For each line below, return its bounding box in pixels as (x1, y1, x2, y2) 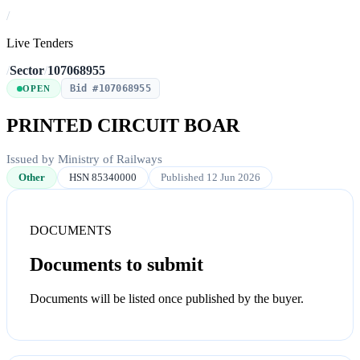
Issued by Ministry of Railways (6, 153, 162, 166)
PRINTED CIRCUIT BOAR (6, 115, 239, 137)
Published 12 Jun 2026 (161, 171, 260, 184)
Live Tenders (6, 36, 73, 51)
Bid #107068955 (69, 83, 151, 95)
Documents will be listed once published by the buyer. (30, 291, 304, 305)
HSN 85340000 (69, 171, 137, 184)
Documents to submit (30, 254, 203, 276)
